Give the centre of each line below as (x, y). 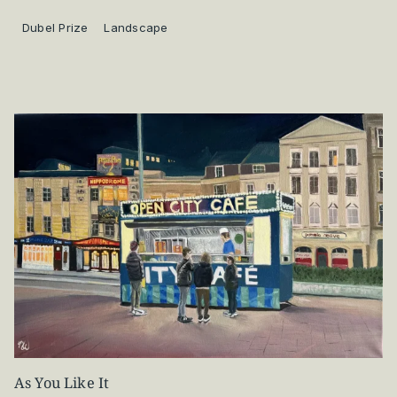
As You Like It (62, 383)
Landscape (136, 27)
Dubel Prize (55, 27)
